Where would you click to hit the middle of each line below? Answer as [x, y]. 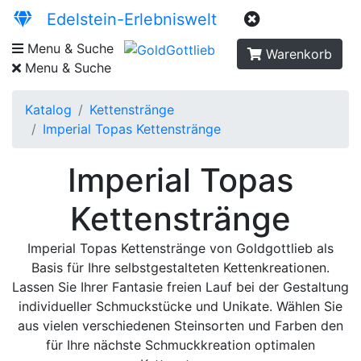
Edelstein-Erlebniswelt [124, 19]
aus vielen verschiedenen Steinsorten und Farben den [180, 326]
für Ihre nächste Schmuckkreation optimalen [180, 345]
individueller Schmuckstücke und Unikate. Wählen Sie [180, 306]
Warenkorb [299, 54]
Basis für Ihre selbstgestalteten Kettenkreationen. [180, 268]
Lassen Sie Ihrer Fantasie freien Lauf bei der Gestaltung [180, 287]
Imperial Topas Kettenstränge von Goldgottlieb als [180, 248]
